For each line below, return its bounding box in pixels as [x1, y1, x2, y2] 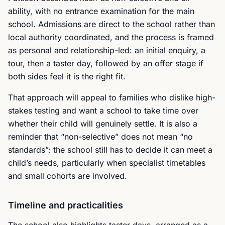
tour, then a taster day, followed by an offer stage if [8, 58, 203, 68]
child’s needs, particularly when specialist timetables [8, 158, 205, 168]
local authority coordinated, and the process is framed [8, 32, 214, 42]
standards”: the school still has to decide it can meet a [8, 145, 212, 155]
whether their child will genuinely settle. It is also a [8, 119, 197, 129]
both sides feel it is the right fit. [8, 71, 126, 81]
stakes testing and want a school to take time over [8, 105, 198, 116]
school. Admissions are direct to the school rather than [8, 19, 215, 29]
